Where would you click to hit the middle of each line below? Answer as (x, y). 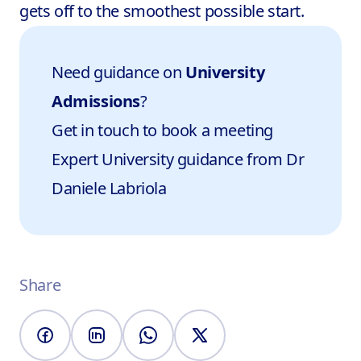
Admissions (96, 101)
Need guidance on (119, 72)
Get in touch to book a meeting (162, 130)
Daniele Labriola (109, 188)
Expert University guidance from (169, 159)
